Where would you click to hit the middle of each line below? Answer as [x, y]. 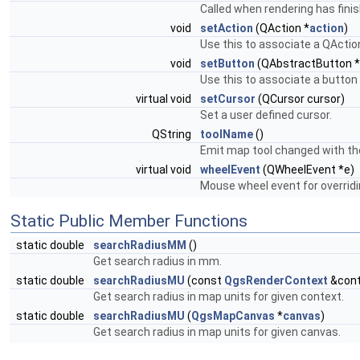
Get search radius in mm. [157, 261]
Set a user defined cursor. [266, 115]
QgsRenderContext [276, 280]
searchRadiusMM [140, 245]
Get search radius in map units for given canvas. [217, 332]
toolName [227, 134]
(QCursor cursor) [300, 99]
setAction [227, 28]
